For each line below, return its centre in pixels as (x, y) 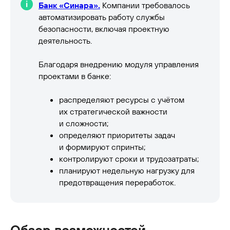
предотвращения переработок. (117, 183)
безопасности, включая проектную (104, 29)
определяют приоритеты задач (117, 135)
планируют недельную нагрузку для (127, 171)
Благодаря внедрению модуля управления (119, 64)
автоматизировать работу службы (102, 17)
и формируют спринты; (102, 147)
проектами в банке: (75, 76)
